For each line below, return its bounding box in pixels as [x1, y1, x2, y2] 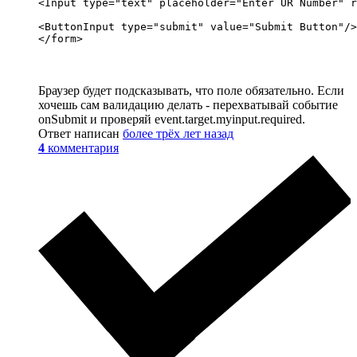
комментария [48, 141, 119, 155]
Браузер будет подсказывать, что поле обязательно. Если [38, 84, 344, 98]
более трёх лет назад [123, 127, 233, 141]
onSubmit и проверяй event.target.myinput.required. [38, 112, 305, 127]
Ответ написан [38, 127, 123, 141]
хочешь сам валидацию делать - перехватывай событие [38, 98, 338, 112]
